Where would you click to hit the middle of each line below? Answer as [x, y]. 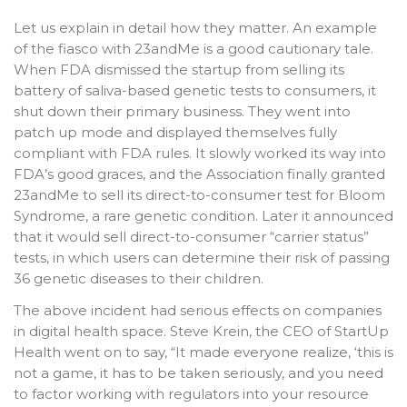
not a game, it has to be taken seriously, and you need [199, 373]
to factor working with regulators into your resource [191, 394]
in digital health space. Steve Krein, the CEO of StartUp [201, 332]
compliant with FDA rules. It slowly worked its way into [200, 153]
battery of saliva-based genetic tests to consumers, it [195, 90]
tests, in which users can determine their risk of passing [202, 257]
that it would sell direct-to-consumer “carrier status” [191, 236]
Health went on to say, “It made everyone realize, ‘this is [203, 352]
